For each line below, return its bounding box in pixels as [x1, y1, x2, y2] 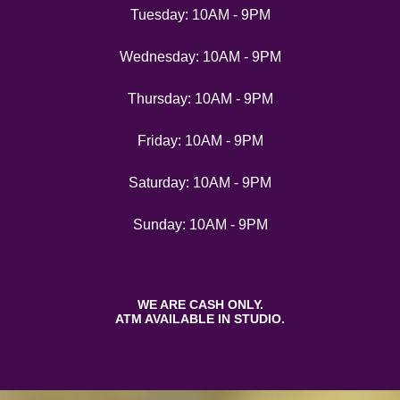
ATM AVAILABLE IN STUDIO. [115, 312, 285, 326]
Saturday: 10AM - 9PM [129, 175, 271, 190]
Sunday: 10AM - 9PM [132, 217, 268, 232]
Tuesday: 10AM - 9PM [129, 7, 271, 22]
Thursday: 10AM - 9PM [127, 91, 273, 106]
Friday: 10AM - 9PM [137, 133, 263, 148]
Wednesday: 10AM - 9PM [119, 49, 281, 64]
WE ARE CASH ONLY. [137, 297, 263, 312]
